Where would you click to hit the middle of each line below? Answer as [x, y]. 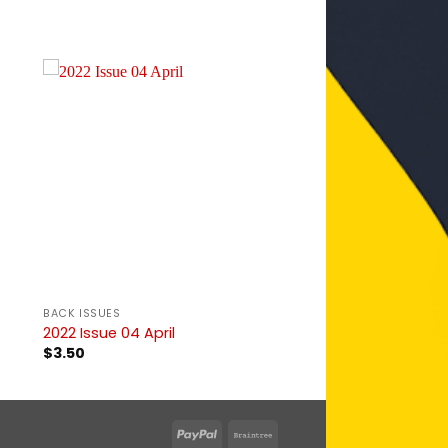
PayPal [239, 433]
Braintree [304, 433]
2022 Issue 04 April [109, 332]
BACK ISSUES [82, 314]
